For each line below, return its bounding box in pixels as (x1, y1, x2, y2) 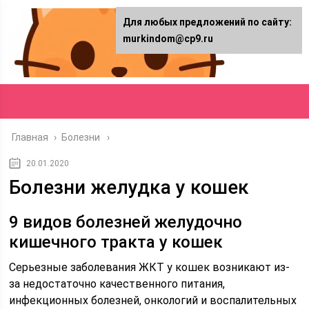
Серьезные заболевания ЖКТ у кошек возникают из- (9, 261, 290, 274)
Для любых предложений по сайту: (123, 17, 292, 28)
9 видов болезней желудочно (9, 212, 243, 232)
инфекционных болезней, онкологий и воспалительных (9, 294, 297, 307)
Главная (12, 132, 49, 143)
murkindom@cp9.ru (123, 33, 213, 44)
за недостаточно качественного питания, (9, 277, 226, 290)
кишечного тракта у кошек (9, 232, 223, 252)
